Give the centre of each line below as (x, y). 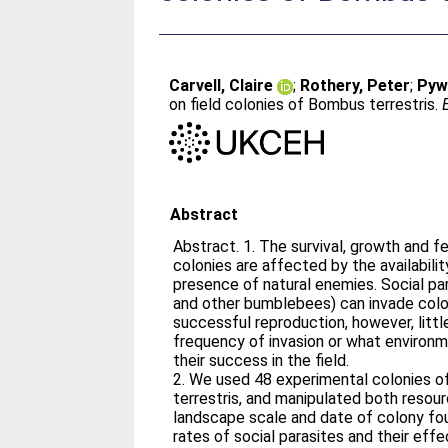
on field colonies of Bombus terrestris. (306, 104)
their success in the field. (263, 360)
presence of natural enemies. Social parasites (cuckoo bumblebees (277, 284)
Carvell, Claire (221, 85)
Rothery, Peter (355, 85)
